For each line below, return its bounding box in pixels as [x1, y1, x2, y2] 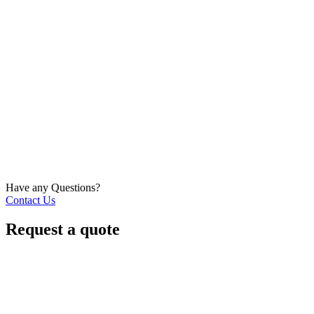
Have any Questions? [6, 181, 100, 193]
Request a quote [6, 220, 120, 239]
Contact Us [6, 193, 55, 206]
